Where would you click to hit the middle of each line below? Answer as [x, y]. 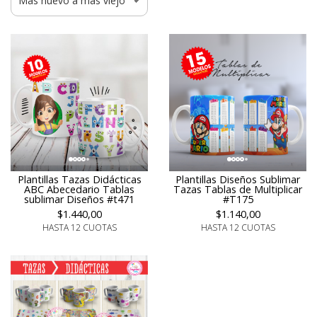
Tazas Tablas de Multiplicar [238, 189]
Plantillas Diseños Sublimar [238, 179]
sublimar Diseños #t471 [79, 199]
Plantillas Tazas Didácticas [79, 179]
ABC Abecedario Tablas [79, 189]
